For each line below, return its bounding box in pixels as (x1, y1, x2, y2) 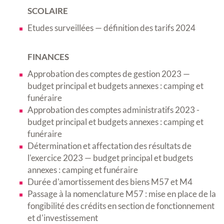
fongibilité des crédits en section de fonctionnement (27, 200, 214, 211)
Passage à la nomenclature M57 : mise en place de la (27, 188, 216, 199)
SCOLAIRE (27, 5, 68, 16)
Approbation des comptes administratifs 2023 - (27, 104, 199, 115)
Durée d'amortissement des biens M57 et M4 (27, 176, 192, 187)
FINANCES (27, 51, 69, 62)
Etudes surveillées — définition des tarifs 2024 (27, 22, 195, 33)
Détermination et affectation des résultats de (27, 140, 191, 151)
